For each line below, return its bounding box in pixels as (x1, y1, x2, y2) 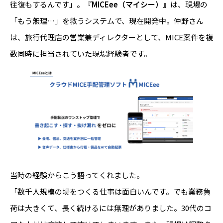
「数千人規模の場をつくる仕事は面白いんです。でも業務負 (10, 186, 211, 197)
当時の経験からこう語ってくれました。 (10, 170, 144, 181)
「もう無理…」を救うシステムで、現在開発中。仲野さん (10, 15, 204, 26)
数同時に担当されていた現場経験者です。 (10, 48, 151, 59)
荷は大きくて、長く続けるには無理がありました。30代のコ (10, 203, 212, 214)
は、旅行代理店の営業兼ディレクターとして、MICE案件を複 (10, 31, 213, 42)
